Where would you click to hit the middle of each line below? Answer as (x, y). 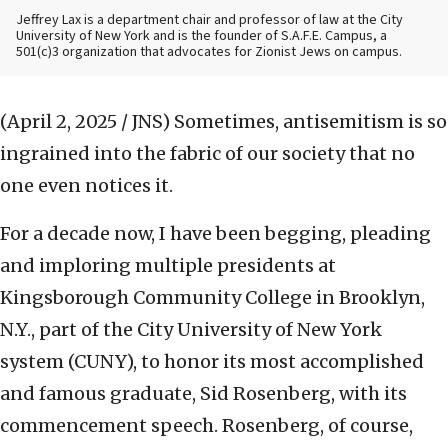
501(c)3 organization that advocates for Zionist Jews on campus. (209, 52)
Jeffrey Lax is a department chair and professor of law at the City (209, 20)
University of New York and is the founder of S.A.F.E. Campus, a (201, 36)
